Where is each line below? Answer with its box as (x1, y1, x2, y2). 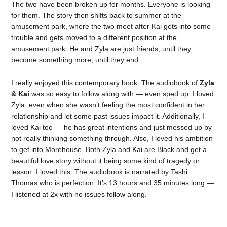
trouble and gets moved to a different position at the (11, 33, 177, 42)
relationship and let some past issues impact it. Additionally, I (11, 111, 205, 120)
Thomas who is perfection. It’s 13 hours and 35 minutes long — (11, 178, 214, 187)
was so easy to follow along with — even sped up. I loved (29, 89, 214, 98)
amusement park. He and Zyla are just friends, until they (11, 45, 192, 53)
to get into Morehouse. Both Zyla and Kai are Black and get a (11, 145, 207, 154)
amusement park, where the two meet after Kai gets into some (11, 22, 211, 31)
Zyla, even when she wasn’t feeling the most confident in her (11, 100, 205, 109)
